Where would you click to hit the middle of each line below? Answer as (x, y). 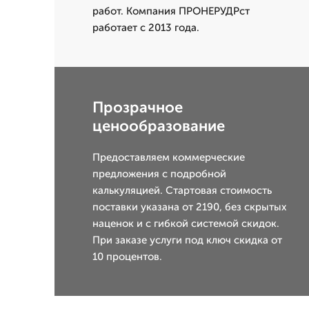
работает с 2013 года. (146, 28)
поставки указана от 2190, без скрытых (189, 207)
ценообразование (159, 126)
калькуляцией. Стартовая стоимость (182, 190)
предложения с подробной (159, 174)
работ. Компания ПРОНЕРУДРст (171, 11)
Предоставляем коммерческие (169, 157)
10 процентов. (127, 257)
